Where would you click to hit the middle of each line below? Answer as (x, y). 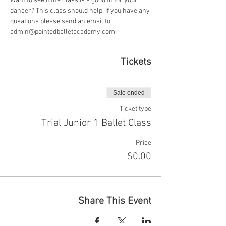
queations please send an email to (61, 21)
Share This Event (115, 201)
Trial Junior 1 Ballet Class (96, 123)
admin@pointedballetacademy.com (63, 32)
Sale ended (129, 93)
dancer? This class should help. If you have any (81, 11)
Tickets (136, 62)
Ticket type (135, 109)
